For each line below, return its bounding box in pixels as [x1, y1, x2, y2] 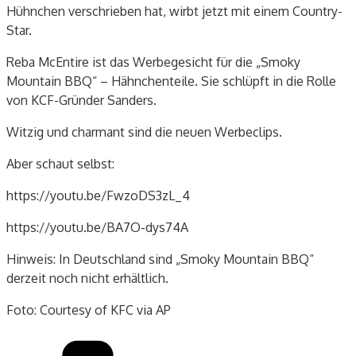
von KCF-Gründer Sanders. [6, 91, 157, 108]
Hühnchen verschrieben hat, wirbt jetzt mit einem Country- [6, 2, 342, 19]
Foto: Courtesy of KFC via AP [6, 301, 171, 318]
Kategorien [244, 332, 307, 349]
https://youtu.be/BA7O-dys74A [6, 219, 188, 235]
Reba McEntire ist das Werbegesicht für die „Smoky [6, 53, 300, 70]
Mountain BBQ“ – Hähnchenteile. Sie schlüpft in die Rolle [6, 72, 336, 89]
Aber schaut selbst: [6, 155, 114, 172]
